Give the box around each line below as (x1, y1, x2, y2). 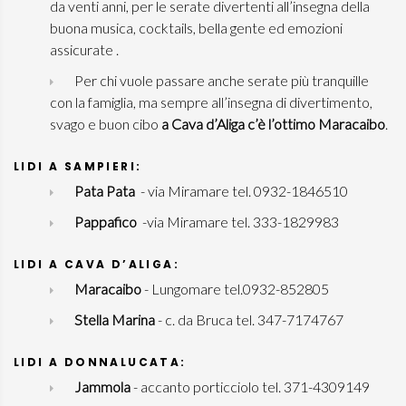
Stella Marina (74, 311, 158, 328)
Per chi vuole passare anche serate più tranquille (72, 72, 369, 89)
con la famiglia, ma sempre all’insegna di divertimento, (50, 93, 372, 111)
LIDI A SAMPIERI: (14, 159, 142, 174)
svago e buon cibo (50, 115, 161, 132)
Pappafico (74, 213, 142, 230)
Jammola (74, 378, 133, 395)
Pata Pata (74, 182, 140, 199)
